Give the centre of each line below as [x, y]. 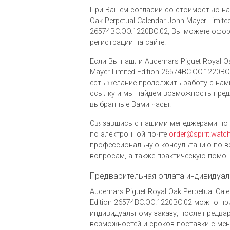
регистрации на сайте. [128, 43]
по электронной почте [129, 135]
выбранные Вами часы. [130, 105]
